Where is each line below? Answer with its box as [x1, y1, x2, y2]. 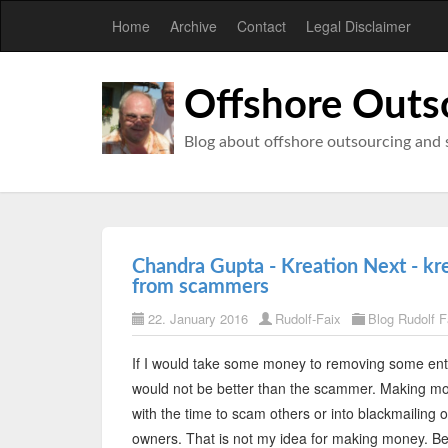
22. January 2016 [148, 309, 248, 328]
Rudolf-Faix [275, 309, 341, 328]
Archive [170, 16, 217, 36]
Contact [237, 16, 286, 36]
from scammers [132, 277, 269, 297]
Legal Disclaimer [306, 16, 411, 36]
